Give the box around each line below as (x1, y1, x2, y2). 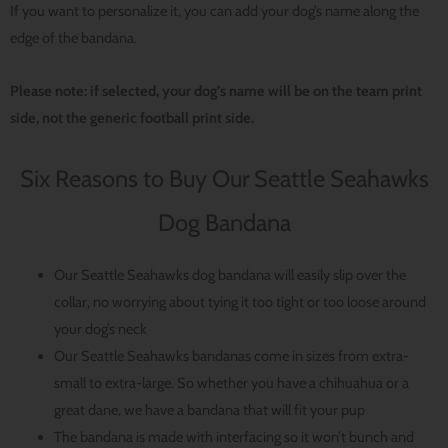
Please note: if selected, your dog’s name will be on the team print (10, 81, 422, 100)
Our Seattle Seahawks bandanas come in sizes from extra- (53, 346, 409, 365)
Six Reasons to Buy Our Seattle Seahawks (19, 164, 429, 194)
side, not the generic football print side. (10, 108, 254, 127)
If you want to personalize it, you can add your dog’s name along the (10, 2, 419, 21)
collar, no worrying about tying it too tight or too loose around (53, 292, 426, 311)
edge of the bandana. (10, 29, 137, 48)
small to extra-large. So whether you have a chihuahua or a (53, 373, 409, 392)
